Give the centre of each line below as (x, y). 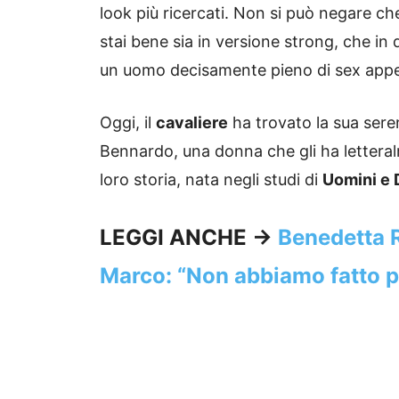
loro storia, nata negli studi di (211, 180)
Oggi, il (128, 123)
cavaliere (192, 123)
